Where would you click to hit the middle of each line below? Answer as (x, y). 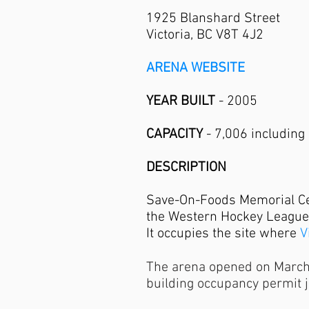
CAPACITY (175, 134)
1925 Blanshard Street (213, 19)
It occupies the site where (223, 234)
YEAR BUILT (181, 101)
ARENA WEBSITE (196, 68)
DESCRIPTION (186, 168)
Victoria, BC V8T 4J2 (205, 35)
